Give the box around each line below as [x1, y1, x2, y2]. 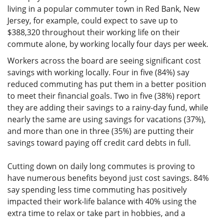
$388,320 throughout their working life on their [7, 27, 180, 38]
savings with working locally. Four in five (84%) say [7, 67, 189, 78]
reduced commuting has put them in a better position [7, 79, 206, 89]
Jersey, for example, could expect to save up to [7, 15, 178, 26]
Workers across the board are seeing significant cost [7, 55, 201, 66]
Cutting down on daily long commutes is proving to [7, 161, 195, 172]
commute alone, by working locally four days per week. [7, 39, 208, 49]
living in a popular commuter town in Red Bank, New [7, 3, 199, 14]
